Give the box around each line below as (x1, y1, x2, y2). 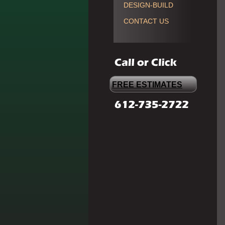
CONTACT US (123, 17, 169, 25)
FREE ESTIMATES (112, 80, 182, 89)
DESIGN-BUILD (123, 1, 173, 9)
